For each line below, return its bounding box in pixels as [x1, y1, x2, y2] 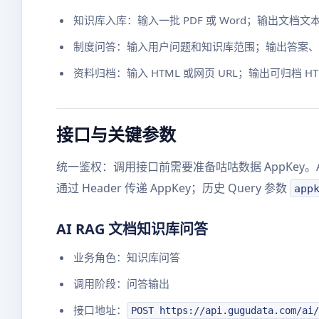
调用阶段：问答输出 [73, 276, 169, 291]
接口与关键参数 [56, 122, 176, 146]
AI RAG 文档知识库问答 [56, 219, 208, 239]
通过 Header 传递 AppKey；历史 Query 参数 [56, 180, 290, 196]
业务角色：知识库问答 [73, 250, 180, 264]
